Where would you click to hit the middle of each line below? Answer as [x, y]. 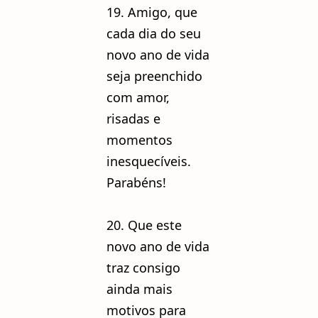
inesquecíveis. [149, 161]
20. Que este [144, 225]
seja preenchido [154, 76]
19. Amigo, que [152, 12]
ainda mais [139, 289]
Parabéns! [136, 182]
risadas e [133, 118]
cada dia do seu [154, 33]
